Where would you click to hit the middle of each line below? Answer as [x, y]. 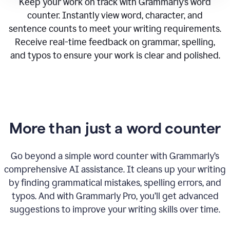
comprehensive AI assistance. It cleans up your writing [115, 169]
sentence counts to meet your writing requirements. [115, 29]
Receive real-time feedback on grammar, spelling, [115, 42]
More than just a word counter [115, 128]
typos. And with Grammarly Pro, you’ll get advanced [115, 196]
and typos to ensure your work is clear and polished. [115, 55]
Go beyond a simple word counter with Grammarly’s [115, 156]
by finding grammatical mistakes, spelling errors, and [115, 183]
